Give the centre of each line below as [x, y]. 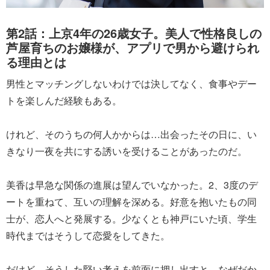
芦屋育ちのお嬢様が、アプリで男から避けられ [133, 47]
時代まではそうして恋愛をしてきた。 [88, 235]
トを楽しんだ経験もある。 [64, 100]
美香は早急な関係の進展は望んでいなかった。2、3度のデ [132, 184]
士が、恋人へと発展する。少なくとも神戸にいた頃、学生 [131, 218]
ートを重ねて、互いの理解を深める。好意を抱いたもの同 [131, 201]
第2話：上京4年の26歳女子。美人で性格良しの [134, 33]
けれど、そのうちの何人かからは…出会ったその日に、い [131, 134]
